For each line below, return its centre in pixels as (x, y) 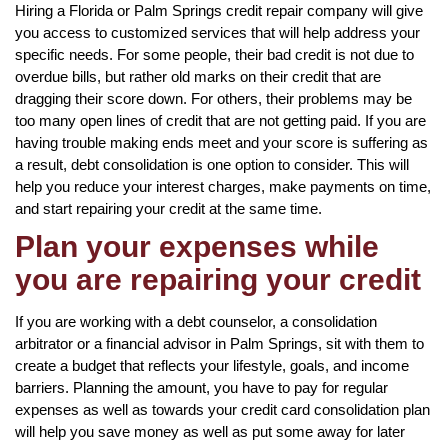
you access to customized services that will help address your (217, 32)
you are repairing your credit (218, 279)
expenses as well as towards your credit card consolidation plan (222, 409)
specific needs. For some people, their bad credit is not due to (214, 54)
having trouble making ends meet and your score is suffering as (221, 142)
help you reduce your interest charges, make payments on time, (223, 186)
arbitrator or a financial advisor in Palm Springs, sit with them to (219, 343)
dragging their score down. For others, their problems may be (213, 98)
